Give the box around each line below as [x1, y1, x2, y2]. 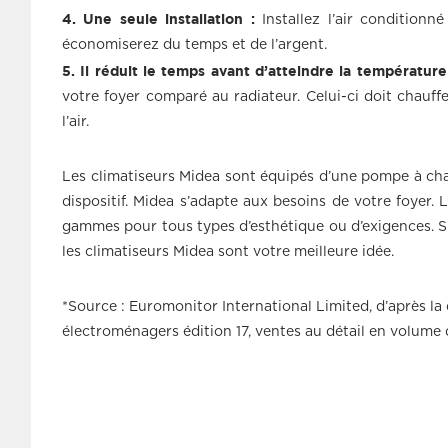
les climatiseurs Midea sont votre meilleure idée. [62, 245, 394, 259]
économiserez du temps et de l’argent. [62, 38, 327, 52]
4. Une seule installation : [62, 10, 255, 27]
